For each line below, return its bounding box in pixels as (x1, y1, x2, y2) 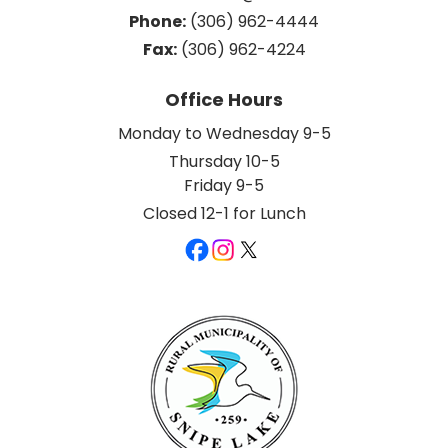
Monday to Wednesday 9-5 (117, 121, 331, 145)
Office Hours (165, 86, 283, 112)
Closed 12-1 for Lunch (142, 201, 306, 225)
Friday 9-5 (184, 173, 264, 197)
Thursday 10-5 (168, 149, 280, 173)
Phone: (129, 9, 186, 33)
